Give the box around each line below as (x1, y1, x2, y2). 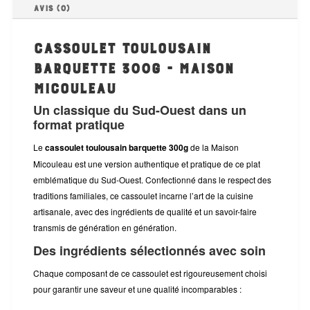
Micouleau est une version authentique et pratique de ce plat (33, 158, 260, 170)
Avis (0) (33, 1, 70, 12)
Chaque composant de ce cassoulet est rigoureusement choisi (33, 267, 267, 280)
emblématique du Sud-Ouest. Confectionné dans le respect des (33, 174, 271, 186)
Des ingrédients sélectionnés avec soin (33, 241, 266, 260)
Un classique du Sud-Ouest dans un (33, 101, 246, 120)
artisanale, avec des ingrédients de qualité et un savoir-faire (33, 206, 257, 218)
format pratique (33, 116, 125, 134)
